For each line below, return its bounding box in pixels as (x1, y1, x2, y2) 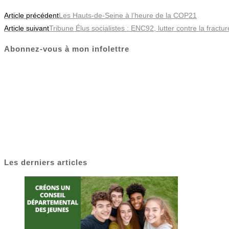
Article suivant (4, 24, 49, 33)
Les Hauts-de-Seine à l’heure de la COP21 (59, 11, 197, 20)
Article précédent (4, 11, 59, 20)
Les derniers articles (4, 157, 87, 167)
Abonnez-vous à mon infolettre (4, 44, 129, 53)
